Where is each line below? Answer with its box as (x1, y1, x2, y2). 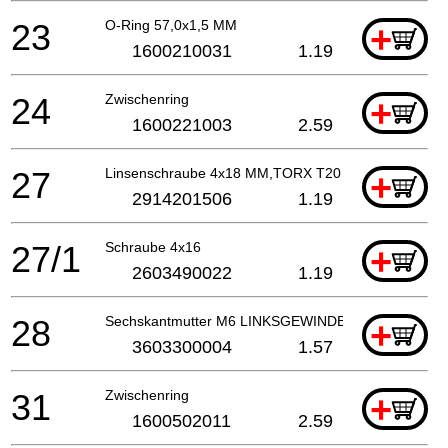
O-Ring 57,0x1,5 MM (105, 17, 237, 34)
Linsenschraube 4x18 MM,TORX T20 (105, 165, 341, 182)
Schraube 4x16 (105, 239, 201, 256)
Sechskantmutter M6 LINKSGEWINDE (105, 313, 346, 330)
